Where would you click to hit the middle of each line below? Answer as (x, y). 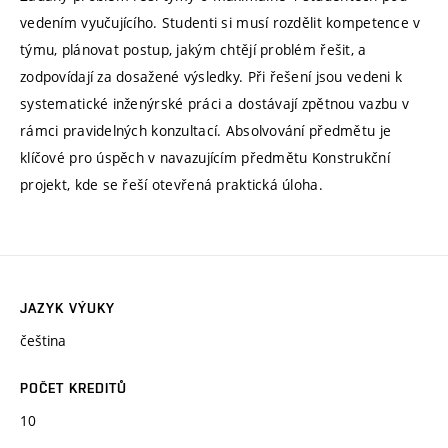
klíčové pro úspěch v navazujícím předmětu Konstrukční (205, 157)
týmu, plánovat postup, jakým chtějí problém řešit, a (193, 49)
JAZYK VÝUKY (68, 308)
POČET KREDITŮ (74, 388)
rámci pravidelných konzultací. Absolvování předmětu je (206, 130)
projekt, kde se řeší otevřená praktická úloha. (171, 184)
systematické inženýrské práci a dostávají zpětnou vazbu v (214, 103)
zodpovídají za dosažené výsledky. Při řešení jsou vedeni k (211, 76)
